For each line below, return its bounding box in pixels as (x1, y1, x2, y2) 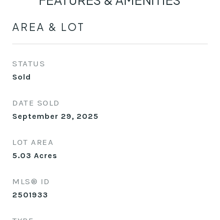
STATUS (12, 58, 45, 68)
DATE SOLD (12, 98, 60, 108)
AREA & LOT (12, 20, 85, 33)
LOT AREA (12, 137, 54, 147)
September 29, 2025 (12, 111, 99, 121)
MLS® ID (12, 176, 50, 186)
